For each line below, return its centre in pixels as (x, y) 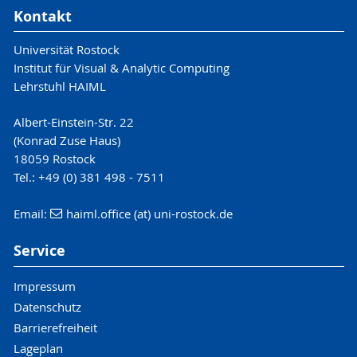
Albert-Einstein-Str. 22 (73, 122)
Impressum (44, 286)
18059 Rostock (54, 159)
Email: (31, 214)
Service (39, 251)
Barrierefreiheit (55, 327)
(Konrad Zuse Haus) (67, 141)
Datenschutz (47, 306)
